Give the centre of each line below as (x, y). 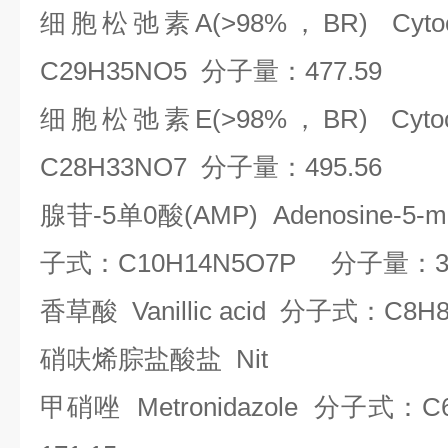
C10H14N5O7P (224, 263)
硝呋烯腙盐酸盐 (131, 359)
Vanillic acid (199, 311)
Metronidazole (217, 407)
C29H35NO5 (120, 71)
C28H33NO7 (120, 167)
